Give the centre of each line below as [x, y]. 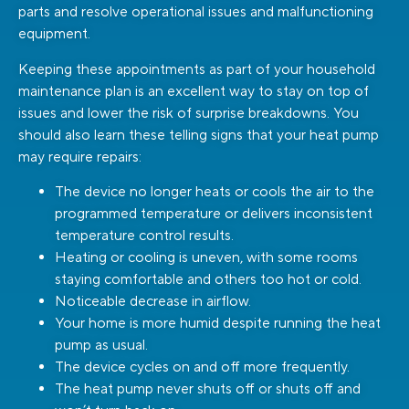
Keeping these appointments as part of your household [197, 69]
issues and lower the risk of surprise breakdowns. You [189, 113]
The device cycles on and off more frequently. [202, 367]
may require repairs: [80, 157]
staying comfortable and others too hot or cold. [208, 279]
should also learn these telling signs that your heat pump [199, 135]
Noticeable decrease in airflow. [153, 301]
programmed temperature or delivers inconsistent [214, 213]
